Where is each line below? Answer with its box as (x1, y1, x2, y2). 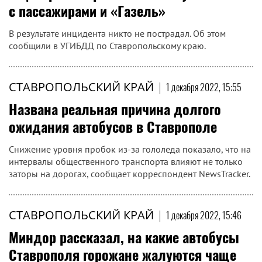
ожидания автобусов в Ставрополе (9, 116, 217, 137)
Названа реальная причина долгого (9, 98, 221, 119)
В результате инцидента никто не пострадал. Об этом (9, 27, 226, 39)
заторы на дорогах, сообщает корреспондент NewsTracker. (9, 168, 250, 180)
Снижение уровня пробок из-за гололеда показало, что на (9, 143, 251, 155)
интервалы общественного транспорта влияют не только (9, 156, 243, 167)
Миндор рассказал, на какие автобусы (9, 226, 239, 247)
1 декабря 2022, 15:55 (166, 80, 242, 94)
